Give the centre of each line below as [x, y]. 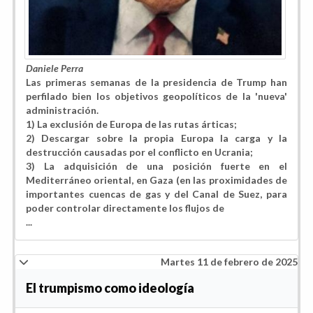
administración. [62, 110]
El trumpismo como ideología [110, 287]
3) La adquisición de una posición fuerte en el [156, 166]
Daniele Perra [54, 68]
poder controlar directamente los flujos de [125, 208]
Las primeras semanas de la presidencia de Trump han [156, 82]
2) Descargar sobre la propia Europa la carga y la [156, 138]
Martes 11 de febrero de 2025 [229, 261]
